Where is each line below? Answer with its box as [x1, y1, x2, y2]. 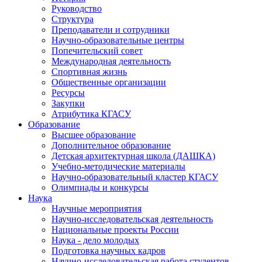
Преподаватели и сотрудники [51, 25, 170, 35]
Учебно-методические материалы [51, 161, 185, 171]
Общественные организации [51, 77, 166, 87]
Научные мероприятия [51, 204, 142, 213]
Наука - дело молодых [51, 235, 139, 245]
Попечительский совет [51, 46, 143, 56]
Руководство [51, 4, 102, 13]
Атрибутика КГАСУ [51, 109, 131, 119]
